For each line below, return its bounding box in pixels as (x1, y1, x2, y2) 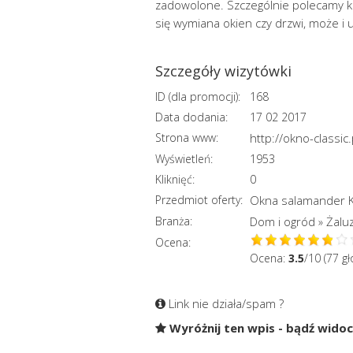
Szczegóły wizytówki (155, 61, 292, 80)
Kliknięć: (155, 172, 195, 187)
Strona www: (155, 130, 218, 145)
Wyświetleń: (155, 151, 213, 166)
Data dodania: (155, 110, 228, 124)
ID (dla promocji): (155, 89, 240, 104)
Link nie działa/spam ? (165, 295, 284, 311)
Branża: (155, 214, 192, 229)
